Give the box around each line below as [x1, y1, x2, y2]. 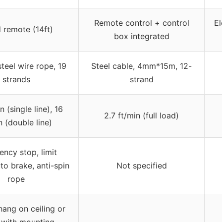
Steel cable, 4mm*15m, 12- [91, 61, 192, 71]
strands [2, 74, 30, 85]
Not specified [116, 161, 167, 171]
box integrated [113, 31, 169, 42]
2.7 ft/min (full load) [104, 111, 179, 121]
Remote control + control [94, 18, 189, 28]
